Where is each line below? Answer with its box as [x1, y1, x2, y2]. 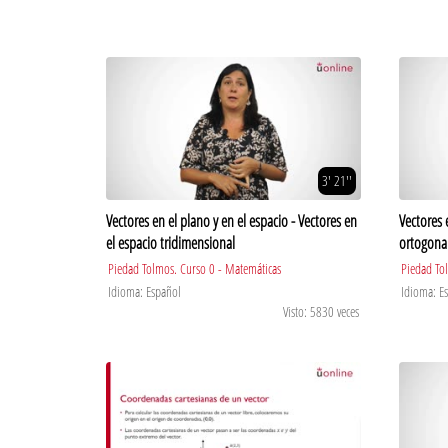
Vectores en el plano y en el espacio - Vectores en [106, 210, 357, 233]
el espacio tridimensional [106, 232, 235, 255]
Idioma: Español [108, 282, 181, 302]
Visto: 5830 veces [282, 302, 359, 322]
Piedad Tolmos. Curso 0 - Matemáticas [108, 259, 281, 279]
